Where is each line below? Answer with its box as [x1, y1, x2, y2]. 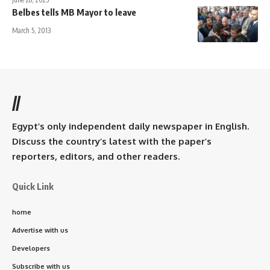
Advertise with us [12, 225, 68, 234]
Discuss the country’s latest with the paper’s [12, 135, 212, 147]
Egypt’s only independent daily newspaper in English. [12, 120, 249, 132]
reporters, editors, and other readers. [12, 150, 180, 162]
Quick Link [12, 180, 54, 192]
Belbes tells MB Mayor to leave [12, 6, 136, 17]
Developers [12, 243, 50, 253]
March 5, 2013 [12, 25, 51, 35]
